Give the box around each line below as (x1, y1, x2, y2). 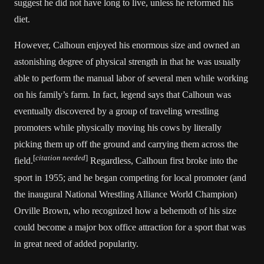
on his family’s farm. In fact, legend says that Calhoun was (14, 90, 231, 100)
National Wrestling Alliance (65, 189, 167, 199)
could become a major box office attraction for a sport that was (14, 222, 246, 232)
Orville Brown (14, 206, 68, 216)
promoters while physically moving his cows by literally (14, 123, 222, 133)
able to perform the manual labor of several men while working (14, 73, 248, 83)
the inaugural (14, 189, 65, 199)
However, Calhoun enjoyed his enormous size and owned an (14, 40, 240, 50)
